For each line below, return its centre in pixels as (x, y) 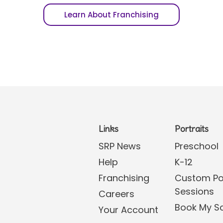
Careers (117, 194)
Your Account (129, 210)
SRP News (120, 146)
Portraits (192, 129)
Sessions (195, 192)
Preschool (197, 146)
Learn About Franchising (111, 15)
